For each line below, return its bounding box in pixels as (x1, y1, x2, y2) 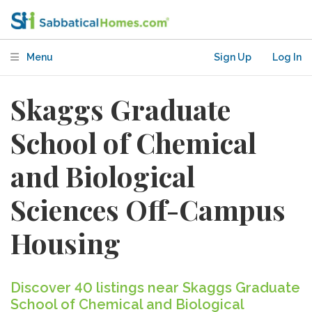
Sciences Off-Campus (10, 191, 286, 228)
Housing (10, 224, 120, 261)
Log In (272, 52, 302, 63)
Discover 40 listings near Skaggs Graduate (10, 279, 300, 296)
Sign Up (214, 52, 251, 63)
